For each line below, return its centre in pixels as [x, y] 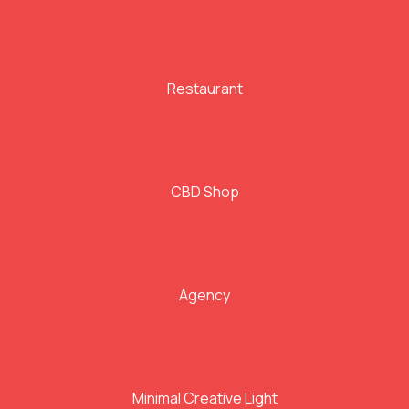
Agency [204, 295]
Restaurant [204, 89]
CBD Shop [204, 192]
